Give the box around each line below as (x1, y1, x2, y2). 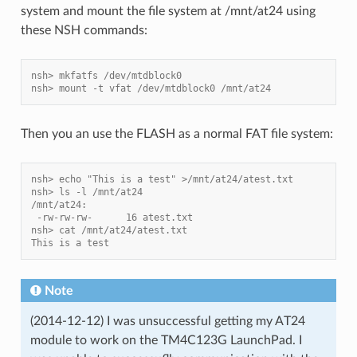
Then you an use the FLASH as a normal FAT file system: (20, 127, 333, 140)
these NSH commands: (20, 23, 147, 37)
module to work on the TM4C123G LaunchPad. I (29, 333, 302, 347)
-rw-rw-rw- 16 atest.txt (30, 211, 193, 223)
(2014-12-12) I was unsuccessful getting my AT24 (29, 314, 305, 328)
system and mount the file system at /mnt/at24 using (20, 4, 316, 18)
